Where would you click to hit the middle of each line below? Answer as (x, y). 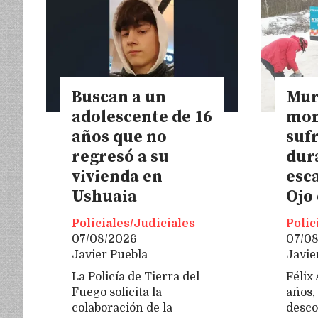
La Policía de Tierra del (136, 277)
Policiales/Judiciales (133, 223)
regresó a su (120, 158)
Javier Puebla (110, 254)
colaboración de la (122, 308)
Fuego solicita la (117, 293)
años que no (119, 138)
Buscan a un (119, 98)
